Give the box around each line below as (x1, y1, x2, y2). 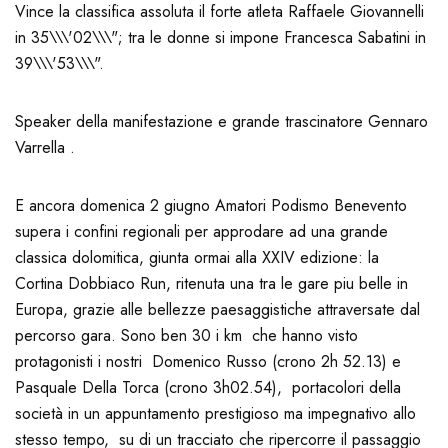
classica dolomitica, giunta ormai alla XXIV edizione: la (15, 246, 379, 270)
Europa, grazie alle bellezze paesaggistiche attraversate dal (15, 298, 420, 322)
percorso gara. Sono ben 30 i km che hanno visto (15, 324, 358, 348)
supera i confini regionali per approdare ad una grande (15, 220, 388, 244)
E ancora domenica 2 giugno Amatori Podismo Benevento (15, 194, 407, 218)
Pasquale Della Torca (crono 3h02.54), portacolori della (15, 376, 401, 400)
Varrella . (15, 136, 75, 160)
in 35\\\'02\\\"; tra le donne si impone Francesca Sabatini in (15, 26, 426, 50)
